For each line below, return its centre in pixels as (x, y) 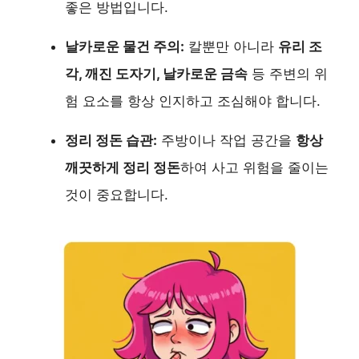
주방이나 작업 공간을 (226, 140)
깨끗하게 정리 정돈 (123, 167)
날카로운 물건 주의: (125, 46)
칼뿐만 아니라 (231, 46)
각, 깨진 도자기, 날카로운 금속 (156, 73)
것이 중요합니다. (117, 194)
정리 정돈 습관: (111, 140)
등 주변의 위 (288, 73)
